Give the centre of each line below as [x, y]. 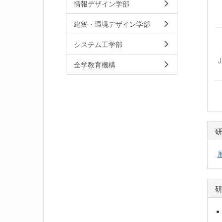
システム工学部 [98, 44]
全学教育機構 [95, 64]
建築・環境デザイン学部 [112, 24]
